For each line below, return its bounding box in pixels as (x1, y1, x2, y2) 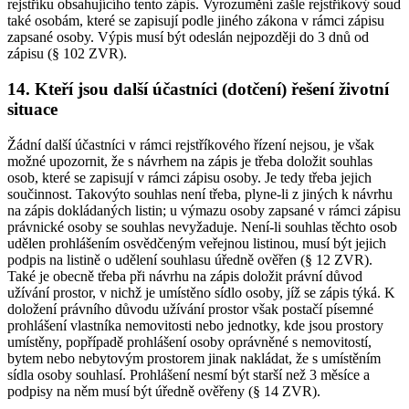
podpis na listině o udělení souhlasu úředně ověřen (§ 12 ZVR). (7, 251, 372, 267)
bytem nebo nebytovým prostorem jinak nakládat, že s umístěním (7, 350, 381, 366)
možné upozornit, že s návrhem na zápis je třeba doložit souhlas (7, 152, 372, 169)
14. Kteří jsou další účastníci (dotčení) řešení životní (7, 79, 389, 99)
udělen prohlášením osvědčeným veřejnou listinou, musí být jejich (7, 235, 386, 251)
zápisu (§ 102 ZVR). (7, 46, 127, 62)
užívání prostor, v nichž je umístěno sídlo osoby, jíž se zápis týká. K (7, 284, 395, 300)
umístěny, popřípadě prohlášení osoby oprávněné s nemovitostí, (7, 333, 372, 350)
